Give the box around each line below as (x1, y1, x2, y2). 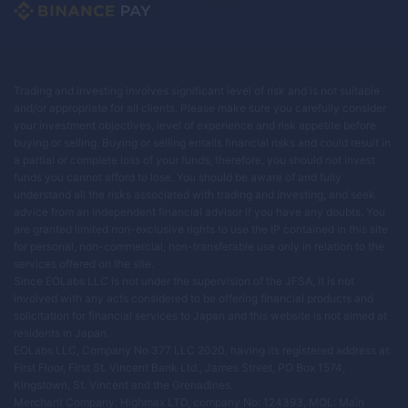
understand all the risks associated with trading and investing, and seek (14, 187, 375, 201)
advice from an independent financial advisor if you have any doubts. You (14, 204, 385, 219)
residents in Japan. (14, 325, 109, 340)
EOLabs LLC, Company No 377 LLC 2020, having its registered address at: (14, 342, 392, 357)
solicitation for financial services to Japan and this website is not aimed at (14, 308, 387, 322)
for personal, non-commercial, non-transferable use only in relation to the (14, 239, 384, 253)
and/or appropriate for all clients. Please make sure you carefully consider (14, 100, 386, 115)
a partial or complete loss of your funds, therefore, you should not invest (14, 152, 375, 167)
